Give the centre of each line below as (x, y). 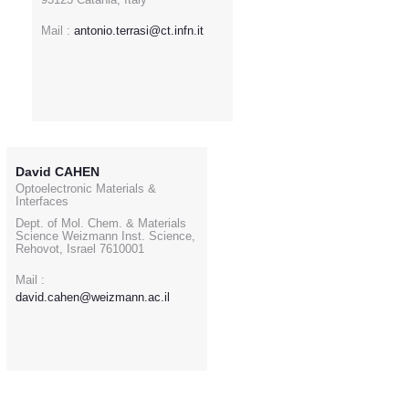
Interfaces (42, 201)
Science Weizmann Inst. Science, (105, 236)
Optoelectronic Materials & (86, 188)
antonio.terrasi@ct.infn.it (139, 30)
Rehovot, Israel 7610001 (80, 248)
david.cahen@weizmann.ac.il (93, 297)
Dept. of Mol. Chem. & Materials (101, 223)
